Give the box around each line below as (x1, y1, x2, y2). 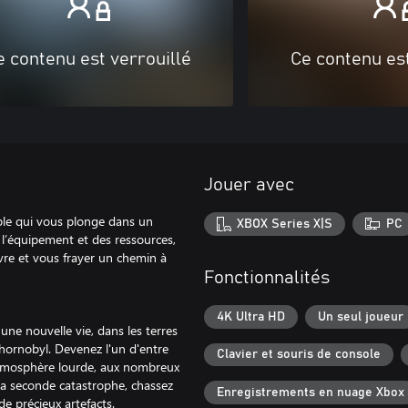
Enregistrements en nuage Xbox (217, 386, 404, 400)
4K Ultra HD (217, 310, 285, 323)
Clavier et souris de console (217, 348, 381, 362)
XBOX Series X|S (237, 217, 333, 230)
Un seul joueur (318, 310, 403, 323)
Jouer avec (204, 176, 294, 194)
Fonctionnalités (204, 269, 330, 288)
